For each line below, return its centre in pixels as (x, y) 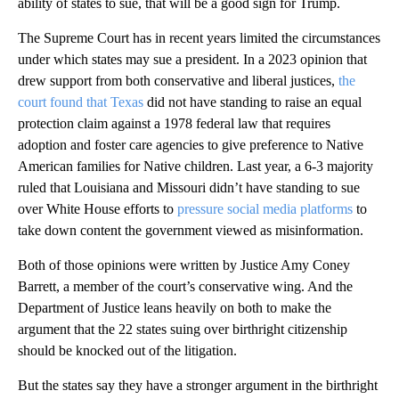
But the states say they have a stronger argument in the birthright (198, 385)
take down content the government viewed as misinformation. (191, 230)
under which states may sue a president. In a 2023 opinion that (192, 59)
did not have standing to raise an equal (252, 102)
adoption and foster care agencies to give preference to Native (191, 144)
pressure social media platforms (265, 208)
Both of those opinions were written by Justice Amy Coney (184, 265)
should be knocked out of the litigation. (127, 350)
